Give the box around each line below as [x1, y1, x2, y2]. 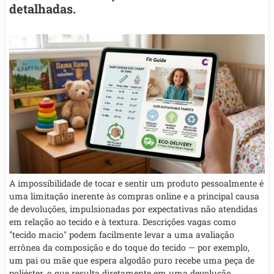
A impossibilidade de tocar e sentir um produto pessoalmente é [9, 177, 264, 189]
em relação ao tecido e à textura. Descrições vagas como [9, 215, 236, 228]
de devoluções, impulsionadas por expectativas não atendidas [9, 202, 257, 215]
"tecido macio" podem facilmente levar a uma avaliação [9, 228, 234, 240]
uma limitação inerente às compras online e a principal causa [9, 190, 259, 202]
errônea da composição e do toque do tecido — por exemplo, [9, 241, 250, 253]
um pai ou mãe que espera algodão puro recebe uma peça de [9, 254, 254, 266]
